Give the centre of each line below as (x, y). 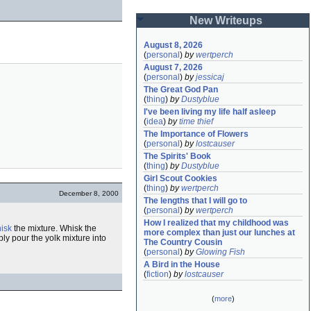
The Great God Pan (181, 90)
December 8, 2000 (89, 193)
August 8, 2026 (173, 45)
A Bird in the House (182, 264)
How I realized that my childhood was (216, 223)
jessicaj (210, 77)
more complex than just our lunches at (219, 233)
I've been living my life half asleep (210, 112)
